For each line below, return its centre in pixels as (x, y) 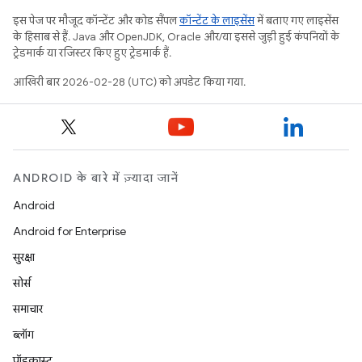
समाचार (28, 309)
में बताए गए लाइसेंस (297, 20)
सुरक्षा (24, 257)
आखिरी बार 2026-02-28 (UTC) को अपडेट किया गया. (129, 82)
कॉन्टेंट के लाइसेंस (217, 20)
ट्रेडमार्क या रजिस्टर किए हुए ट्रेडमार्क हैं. (92, 53)
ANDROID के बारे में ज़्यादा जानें (96, 178)
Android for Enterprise (69, 231)
